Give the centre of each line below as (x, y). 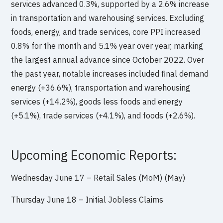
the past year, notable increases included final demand (110, 73)
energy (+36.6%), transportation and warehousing (101, 87)
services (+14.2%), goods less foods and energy (97, 101)
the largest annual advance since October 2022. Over (108, 59)
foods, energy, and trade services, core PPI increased (106, 32)
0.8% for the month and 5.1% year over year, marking (107, 46)
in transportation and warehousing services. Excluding (108, 18)
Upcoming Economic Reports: (94, 155)
